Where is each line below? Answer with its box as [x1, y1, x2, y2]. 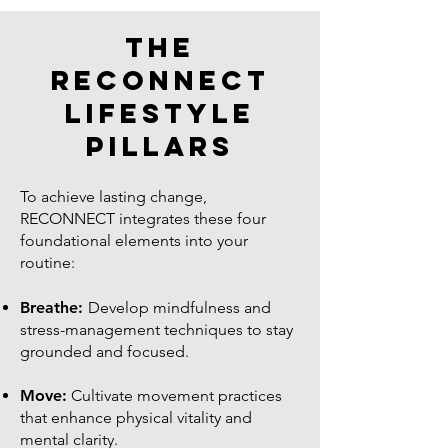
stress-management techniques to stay [20, 320, 293, 339]
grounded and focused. [20, 342, 189, 361]
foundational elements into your [20, 231, 248, 250]
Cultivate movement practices [67, 386, 282, 405]
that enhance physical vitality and [20, 408, 252, 427]
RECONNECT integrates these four [20, 209, 266, 228]
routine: [20, 253, 75, 272]
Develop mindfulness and [88, 298, 271, 317]
